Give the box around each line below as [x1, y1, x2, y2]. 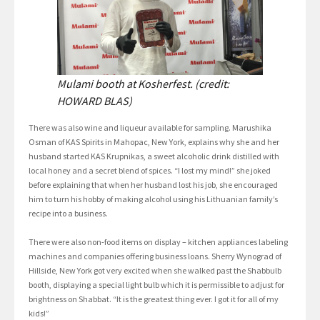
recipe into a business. [29, 208, 108, 219]
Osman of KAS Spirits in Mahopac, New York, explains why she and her [29, 136, 279, 148]
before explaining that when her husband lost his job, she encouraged [29, 179, 278, 191]
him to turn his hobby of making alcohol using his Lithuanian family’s [29, 194, 278, 205]
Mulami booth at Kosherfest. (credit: [57, 76, 229, 91]
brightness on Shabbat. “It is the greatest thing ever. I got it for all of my [29, 294, 279, 305]
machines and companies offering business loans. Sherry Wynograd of [29, 251, 281, 262]
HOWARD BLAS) [57, 94, 132, 109]
